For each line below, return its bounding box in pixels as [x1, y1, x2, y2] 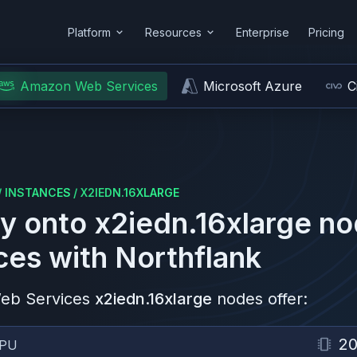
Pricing [308, 25, 344, 39]
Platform [68, 25, 111, 39]
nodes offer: [217, 289, 308, 308]
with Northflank [41, 240, 261, 275]
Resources [145, 25, 202, 39]
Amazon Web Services [20, 78, 158, 94]
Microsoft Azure [203, 78, 302, 94]
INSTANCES [5, 186, 71, 199]
